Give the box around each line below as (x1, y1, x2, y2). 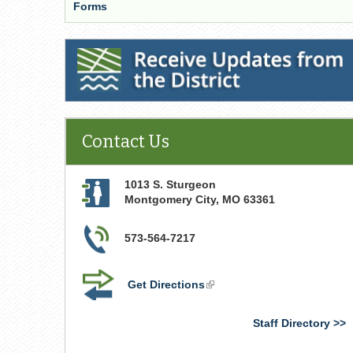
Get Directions (128, 278, 205, 291)
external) (205, 308, 252, 321)
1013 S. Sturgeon (124, 178, 216, 191)
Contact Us (82, 131, 169, 152)
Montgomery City (124, 193, 216, 206)
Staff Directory (252, 317, 330, 329)
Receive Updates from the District (68, 43, 248, 55)
